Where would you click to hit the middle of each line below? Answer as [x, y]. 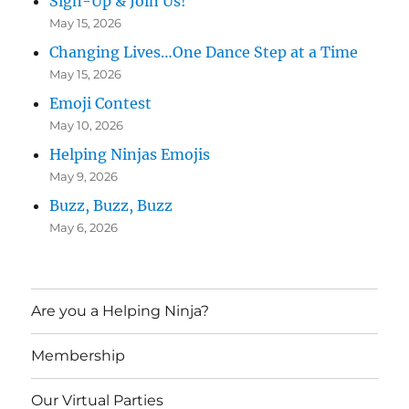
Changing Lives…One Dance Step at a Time [204, 52]
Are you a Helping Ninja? [121, 311]
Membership [79, 356]
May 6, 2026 [84, 227]
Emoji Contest [101, 103]
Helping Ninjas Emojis [130, 154]
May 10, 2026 [87, 125]
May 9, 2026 [84, 176]
